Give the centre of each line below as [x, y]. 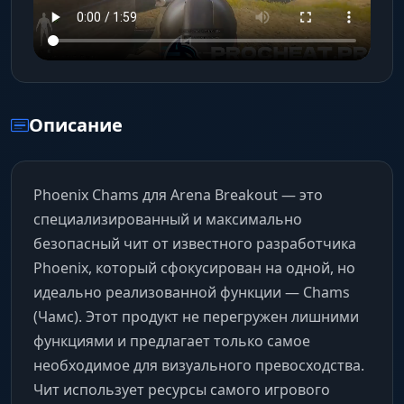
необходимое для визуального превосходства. [199, 366]
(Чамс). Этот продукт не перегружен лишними [196, 317]
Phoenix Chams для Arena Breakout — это [178, 195]
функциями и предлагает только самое [172, 341]
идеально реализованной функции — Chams [192, 293]
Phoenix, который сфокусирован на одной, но [194, 268]
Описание [76, 125]
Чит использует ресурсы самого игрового [182, 390]
